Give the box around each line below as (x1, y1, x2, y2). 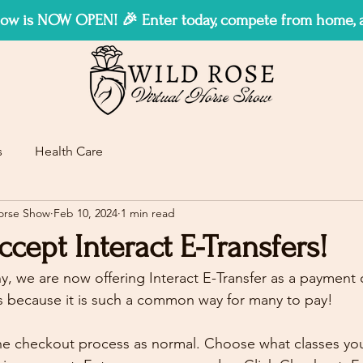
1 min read (121, 206, 175, 221)
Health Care (35, 143, 103, 160)
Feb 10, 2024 (53, 206, 117, 221)
